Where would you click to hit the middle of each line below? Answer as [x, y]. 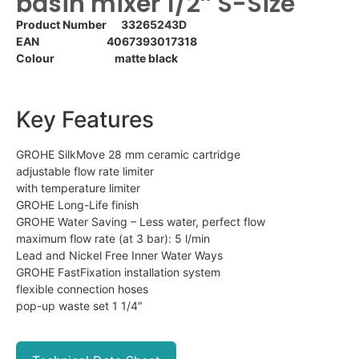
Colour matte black [97, 58]
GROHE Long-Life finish [77, 204]
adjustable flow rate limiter [85, 171]
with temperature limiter [78, 188]
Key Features [85, 119]
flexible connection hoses [82, 288]
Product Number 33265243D [101, 24]
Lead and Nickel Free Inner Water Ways [119, 255]
